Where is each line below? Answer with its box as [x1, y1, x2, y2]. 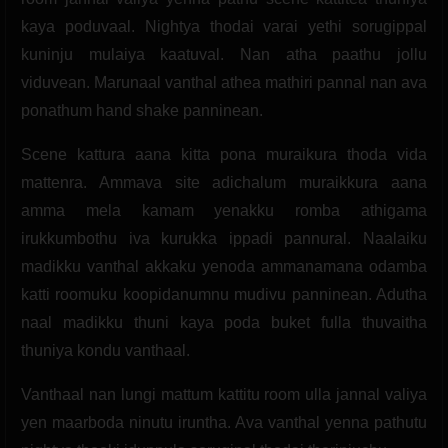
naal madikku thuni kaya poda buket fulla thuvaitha [21, 313, 427, 331]
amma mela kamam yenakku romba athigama [21, 201, 427, 219]
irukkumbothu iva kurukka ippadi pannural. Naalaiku [21, 229, 427, 247]
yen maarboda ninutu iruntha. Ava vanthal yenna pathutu [21, 413, 427, 431]
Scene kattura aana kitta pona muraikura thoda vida [21, 145, 427, 163]
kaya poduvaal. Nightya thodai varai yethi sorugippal [21, 17, 427, 35]
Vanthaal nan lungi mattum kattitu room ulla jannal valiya [21, 385, 427, 403]
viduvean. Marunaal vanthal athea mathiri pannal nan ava [21, 73, 427, 91]
